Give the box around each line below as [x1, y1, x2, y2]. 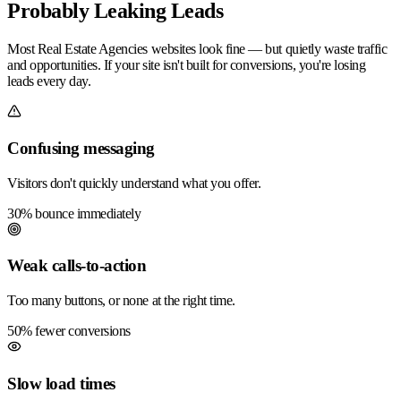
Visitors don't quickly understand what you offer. [7, 175, 261, 191]
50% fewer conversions [7, 323, 131, 339]
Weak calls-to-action [7, 256, 147, 276]
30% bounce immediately [7, 205, 141, 221]
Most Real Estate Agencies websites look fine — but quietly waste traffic [7, 41, 388, 57]
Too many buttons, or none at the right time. [7, 293, 235, 309]
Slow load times [7, 373, 115, 393]
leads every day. [7, 73, 91, 90]
